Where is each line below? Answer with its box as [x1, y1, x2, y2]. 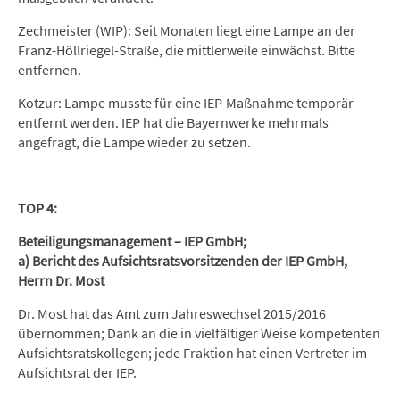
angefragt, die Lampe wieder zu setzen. [18, 133, 251, 151]
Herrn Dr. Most [18, 271, 104, 289]
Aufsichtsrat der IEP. [18, 363, 137, 381]
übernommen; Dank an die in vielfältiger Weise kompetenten [18, 324, 380, 342]
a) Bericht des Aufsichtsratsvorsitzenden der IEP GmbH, [18, 252, 347, 270]
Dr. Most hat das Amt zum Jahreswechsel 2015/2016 [18, 304, 326, 322]
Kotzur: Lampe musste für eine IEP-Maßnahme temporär [18, 94, 354, 112]
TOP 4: [18, 199, 57, 217]
